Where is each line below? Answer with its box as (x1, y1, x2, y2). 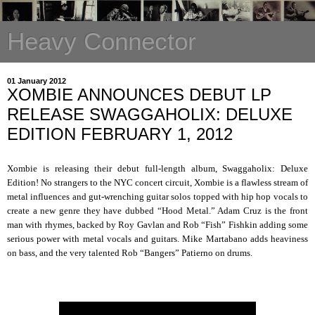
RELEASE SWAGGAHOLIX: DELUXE (7, 105, 292, 124)
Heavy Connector (7, 28, 196, 55)
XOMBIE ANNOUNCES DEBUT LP (7, 85, 271, 104)
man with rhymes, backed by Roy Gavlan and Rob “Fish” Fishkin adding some (7, 219, 308, 230)
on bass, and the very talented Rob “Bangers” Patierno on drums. (7, 247, 252, 258)
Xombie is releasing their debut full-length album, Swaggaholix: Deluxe (7, 162, 308, 174)
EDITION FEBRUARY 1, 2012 (7, 124, 233, 143)
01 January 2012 (7, 77, 66, 85)
